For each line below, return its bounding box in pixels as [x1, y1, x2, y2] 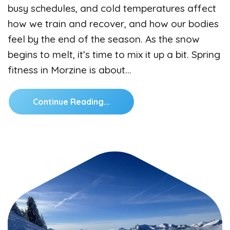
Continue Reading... [33, 96, 110, 107]
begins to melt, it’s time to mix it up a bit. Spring [8, 48, 220, 61]
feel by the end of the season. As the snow [8, 32, 200, 45]
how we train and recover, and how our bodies [8, 17, 219, 30]
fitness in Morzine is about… [8, 63, 131, 76]
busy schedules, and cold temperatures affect [8, 2, 216, 14]
